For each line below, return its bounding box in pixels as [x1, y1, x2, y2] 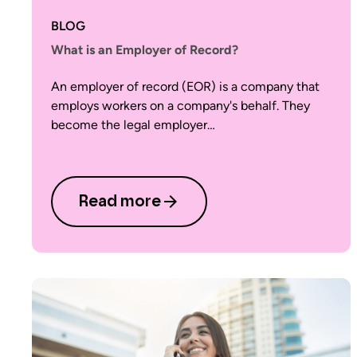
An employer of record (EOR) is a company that [51, 79, 320, 94]
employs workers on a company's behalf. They [51, 98, 310, 113]
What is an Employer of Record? [51, 42, 238, 57]
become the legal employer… [51, 117, 215, 132]
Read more [78, 194, 161, 210]
